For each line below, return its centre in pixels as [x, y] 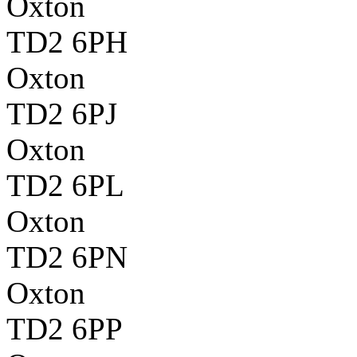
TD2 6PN [67, 257]
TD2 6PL [65, 185]
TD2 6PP [65, 328]
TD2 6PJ [62, 113]
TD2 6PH [67, 41]
